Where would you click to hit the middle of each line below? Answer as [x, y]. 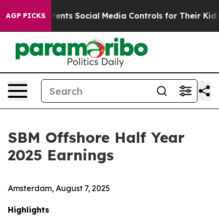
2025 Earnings [61, 155]
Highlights [29, 210]
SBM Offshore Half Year [96, 137]
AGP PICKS [26, 16]
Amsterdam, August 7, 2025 [59, 188]
